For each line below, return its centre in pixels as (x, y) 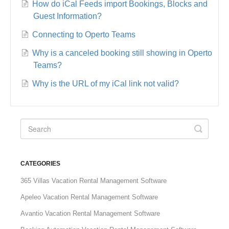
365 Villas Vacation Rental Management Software (94, 181)
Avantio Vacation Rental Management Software (90, 214)
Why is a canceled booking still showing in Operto (122, 53)
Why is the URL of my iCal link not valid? (106, 84)
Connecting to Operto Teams (84, 35)
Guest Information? (68, 16)
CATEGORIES (41, 164)
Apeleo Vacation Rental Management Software (89, 197)
